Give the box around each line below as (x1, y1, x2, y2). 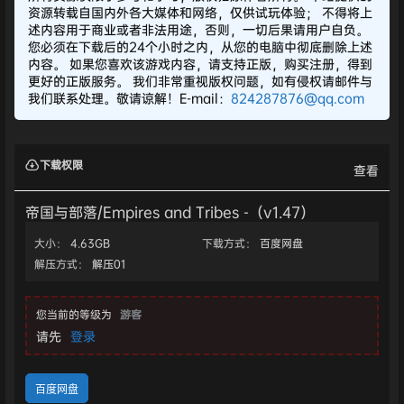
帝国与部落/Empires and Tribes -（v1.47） (25, 202, 315, 223)
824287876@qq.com (231, 88, 364, 106)
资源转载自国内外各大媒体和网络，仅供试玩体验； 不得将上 (28, 3, 372, 21)
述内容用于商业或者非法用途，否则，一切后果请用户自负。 (28, 20, 369, 38)
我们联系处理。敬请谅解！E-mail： (28, 88, 231, 106)
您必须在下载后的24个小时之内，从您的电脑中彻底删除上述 (28, 37, 372, 55)
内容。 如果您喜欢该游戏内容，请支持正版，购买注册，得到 (28, 54, 372, 72)
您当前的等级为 (36, 307, 112, 323)
